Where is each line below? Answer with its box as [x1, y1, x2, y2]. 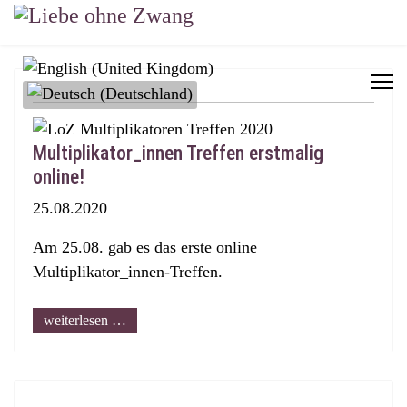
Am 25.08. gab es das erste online [33, 238, 257, 256]
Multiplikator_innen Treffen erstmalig [33, 142, 323, 164]
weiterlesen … [44, 313, 126, 328]
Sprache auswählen [22, 56, 148, 75]
